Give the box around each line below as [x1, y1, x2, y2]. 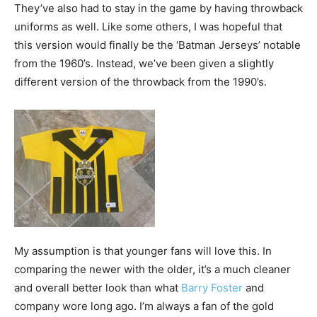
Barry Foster [181, 280, 243, 294]
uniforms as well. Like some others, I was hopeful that [14, 19, 282, 33]
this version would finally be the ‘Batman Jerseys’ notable [14, 38, 301, 52]
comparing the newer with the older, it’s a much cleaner [14, 262, 291, 276]
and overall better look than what [14, 280, 181, 294]
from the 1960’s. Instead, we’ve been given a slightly [14, 56, 274, 70]
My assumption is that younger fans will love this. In [14, 243, 272, 258]
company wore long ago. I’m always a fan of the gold [14, 299, 274, 313]
